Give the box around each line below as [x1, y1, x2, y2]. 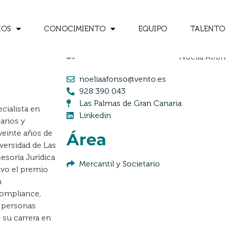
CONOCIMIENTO [43, 24, 105, 34]
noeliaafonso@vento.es [79, 74, 166, 84]
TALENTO [190, 24, 225, 34]
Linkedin [79, 110, 111, 120]
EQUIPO [138, 24, 167, 34]
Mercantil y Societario [79, 159, 160, 168]
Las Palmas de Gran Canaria [79, 98, 182, 108]
